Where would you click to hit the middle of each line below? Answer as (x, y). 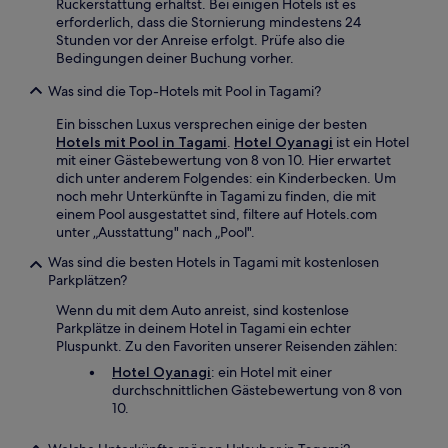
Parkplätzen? (87, 279)
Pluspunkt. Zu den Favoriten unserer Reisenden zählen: (227, 345)
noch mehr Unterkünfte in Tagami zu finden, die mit (216, 195)
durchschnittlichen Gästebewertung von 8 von (257, 389)
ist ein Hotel (371, 141)
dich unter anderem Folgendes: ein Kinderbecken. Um (226, 177)
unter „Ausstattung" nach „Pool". (155, 231)
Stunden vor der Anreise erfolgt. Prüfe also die (200, 39)
